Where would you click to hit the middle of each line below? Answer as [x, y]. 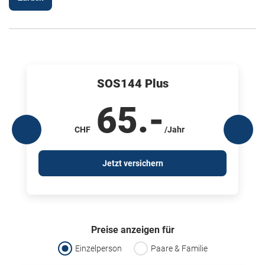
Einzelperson [98, 248]
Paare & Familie [179, 248]
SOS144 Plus [132, 83]
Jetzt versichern [132, 163]
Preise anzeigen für [132, 230]
